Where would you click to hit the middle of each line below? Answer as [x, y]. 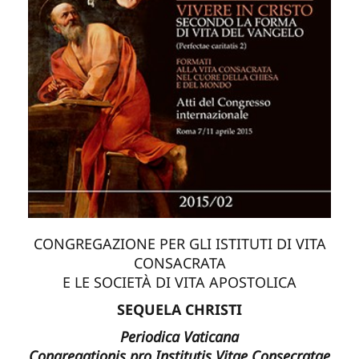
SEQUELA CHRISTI [179, 309]
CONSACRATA [179, 262]
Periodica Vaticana [179, 336]
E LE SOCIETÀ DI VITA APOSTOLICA [179, 282]
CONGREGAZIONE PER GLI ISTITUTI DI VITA [179, 243]
